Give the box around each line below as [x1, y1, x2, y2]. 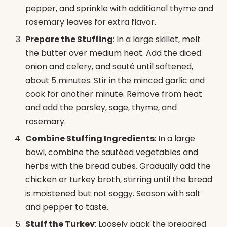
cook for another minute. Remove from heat [25, 88, 202, 100]
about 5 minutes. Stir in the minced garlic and [25, 74, 205, 87]
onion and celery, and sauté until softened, [25, 61, 193, 73]
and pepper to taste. [25, 201, 108, 213]
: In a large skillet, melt [113, 33, 201, 46]
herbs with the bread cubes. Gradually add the [25, 160, 211, 172]
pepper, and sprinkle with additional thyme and [25, 3, 213, 15]
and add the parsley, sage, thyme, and [25, 102, 177, 114]
